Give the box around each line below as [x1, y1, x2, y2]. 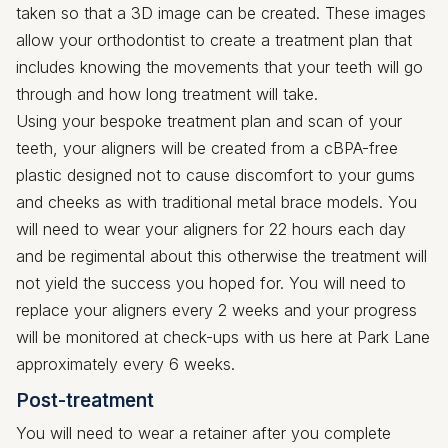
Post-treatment [16, 387, 154, 412]
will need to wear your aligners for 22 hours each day [16, 218, 406, 239]
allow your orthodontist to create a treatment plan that [16, 29, 412, 50]
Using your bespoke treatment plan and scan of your [16, 110, 402, 131]
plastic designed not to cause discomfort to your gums [16, 164, 415, 185]
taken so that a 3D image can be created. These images [16, 2, 426, 23]
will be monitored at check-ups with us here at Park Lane [16, 326, 430, 347]
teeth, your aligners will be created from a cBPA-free [16, 137, 398, 158]
